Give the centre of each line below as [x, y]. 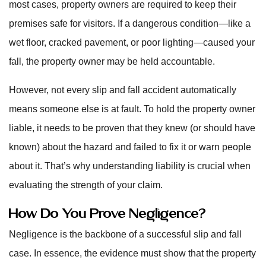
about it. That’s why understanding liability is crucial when [130, 166]
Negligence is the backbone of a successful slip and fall [125, 234]
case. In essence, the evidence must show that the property [132, 253]
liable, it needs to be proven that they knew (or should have [132, 128]
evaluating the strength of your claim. [86, 185]
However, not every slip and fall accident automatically [123, 90]
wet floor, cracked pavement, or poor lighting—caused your [132, 42]
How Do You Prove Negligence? [108, 212]
